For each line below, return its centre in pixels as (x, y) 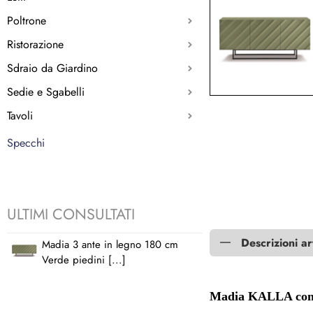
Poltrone (27, 20)
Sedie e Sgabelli (46, 92)
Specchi (26, 143)
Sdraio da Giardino (52, 68)
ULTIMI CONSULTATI (71, 214)
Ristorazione (35, 44)
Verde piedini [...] (84, 260)
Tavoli (20, 115)
